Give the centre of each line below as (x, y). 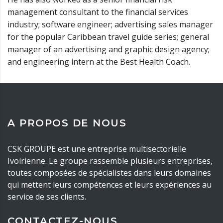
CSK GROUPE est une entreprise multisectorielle (97, 149)
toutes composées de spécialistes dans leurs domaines (109, 173)
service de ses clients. (47, 197)
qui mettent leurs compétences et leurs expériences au (110, 185)
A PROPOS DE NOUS (67, 123)
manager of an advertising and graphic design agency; (109, 50)
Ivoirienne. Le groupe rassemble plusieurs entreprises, (110, 161)
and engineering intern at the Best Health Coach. (99, 62)
